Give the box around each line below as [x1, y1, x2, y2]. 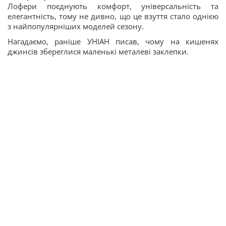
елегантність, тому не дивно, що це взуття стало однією [8, 11, 218, 21]
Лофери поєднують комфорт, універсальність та [8, 1, 218, 11]
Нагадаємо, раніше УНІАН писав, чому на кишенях [8, 36, 218, 46]
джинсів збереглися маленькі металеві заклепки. [8, 46, 189, 56]
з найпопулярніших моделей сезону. [8, 21, 144, 31]
